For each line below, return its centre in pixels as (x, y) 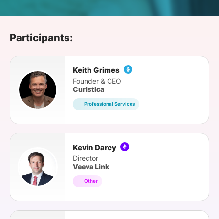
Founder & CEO (97, 81)
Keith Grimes (97, 70)
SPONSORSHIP (47, 8)
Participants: (41, 38)
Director (86, 158)
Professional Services (109, 104)
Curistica (88, 89)
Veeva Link (91, 166)
